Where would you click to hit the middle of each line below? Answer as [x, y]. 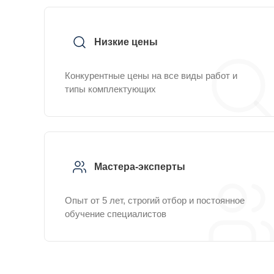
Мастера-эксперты [140, 167]
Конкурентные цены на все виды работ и [151, 76]
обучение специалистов [116, 214]
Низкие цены [126, 42]
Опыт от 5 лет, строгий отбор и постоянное [155, 200]
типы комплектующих [110, 89]
